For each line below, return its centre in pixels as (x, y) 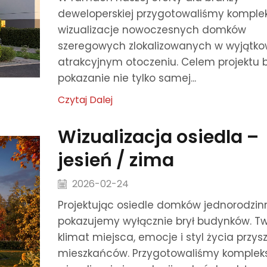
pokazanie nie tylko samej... (127, 78)
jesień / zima (116, 160)
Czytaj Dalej (85, 100)
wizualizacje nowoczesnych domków (152, 30)
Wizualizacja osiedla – (158, 137)
